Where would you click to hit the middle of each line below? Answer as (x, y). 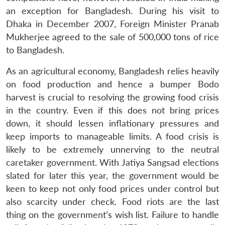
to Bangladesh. (35, 50)
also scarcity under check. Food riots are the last (113, 201)
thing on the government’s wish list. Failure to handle (113, 214)
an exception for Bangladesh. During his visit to (113, 11)
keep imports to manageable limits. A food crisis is (113, 136)
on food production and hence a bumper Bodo (113, 84)
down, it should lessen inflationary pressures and (113, 123)
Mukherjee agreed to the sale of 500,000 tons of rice (113, 37)
